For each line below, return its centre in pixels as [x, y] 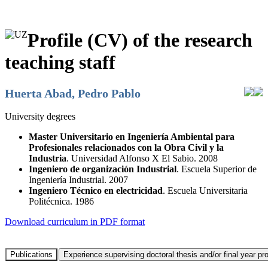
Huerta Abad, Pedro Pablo [73, 93]
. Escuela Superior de [217, 169]
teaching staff [60, 63]
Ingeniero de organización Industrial [103, 169]
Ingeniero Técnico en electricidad [96, 190]
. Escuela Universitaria [205, 190]
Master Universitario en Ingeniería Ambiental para [132, 136]
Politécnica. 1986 [61, 201]
